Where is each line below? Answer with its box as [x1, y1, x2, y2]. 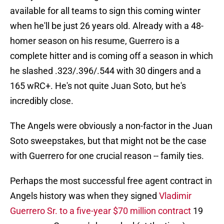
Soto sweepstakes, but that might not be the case [10, 135, 206, 146]
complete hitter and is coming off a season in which [10, 50, 213, 61]
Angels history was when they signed [10, 190, 159, 201]
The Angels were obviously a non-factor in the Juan [10, 120, 212, 131]
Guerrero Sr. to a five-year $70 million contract [10, 205, 191, 216]
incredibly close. [10, 95, 73, 106]
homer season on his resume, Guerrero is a [10, 35, 179, 46]
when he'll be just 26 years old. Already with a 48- [10, 20, 203, 31]
